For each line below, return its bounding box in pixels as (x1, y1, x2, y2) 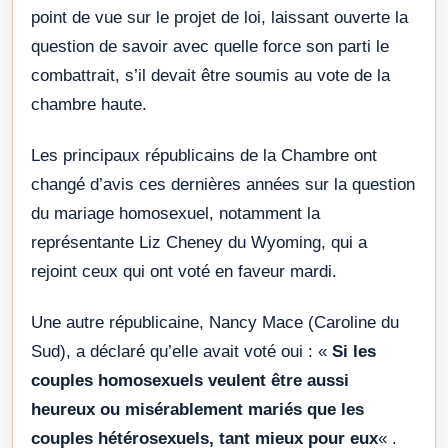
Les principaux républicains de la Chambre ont (31, 146, 377, 166)
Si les (332, 342, 376, 362)
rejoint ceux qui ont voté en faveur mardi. (31, 262, 337, 282)
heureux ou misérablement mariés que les (31, 400, 364, 420)
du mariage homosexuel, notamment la (31, 204, 320, 224)
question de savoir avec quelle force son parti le (31, 37, 389, 57)
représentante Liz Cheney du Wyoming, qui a (31, 233, 367, 253)
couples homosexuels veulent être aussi (31, 371, 349, 391)
